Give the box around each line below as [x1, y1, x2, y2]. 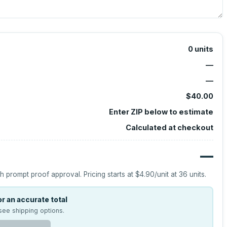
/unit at [155, 170, 179, 178]
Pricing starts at [84, 170, 136, 178]
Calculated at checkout [125, 123, 213, 132]
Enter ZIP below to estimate [108, 107, 213, 116]
